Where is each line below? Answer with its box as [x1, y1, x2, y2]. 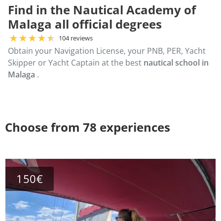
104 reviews [59, 34, 93, 42]
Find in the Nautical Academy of [8, 1, 196, 18]
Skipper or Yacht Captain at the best [8, 57, 144, 68]
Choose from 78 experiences [5, 119, 170, 135]
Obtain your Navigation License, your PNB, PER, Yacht [8, 45, 206, 56]
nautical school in [144, 57, 209, 68]
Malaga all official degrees [8, 16, 162, 32]
